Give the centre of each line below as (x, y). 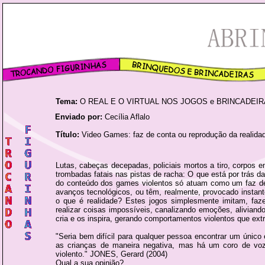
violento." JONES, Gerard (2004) (112, 254)
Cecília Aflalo (126, 117)
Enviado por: (79, 117)
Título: (67, 135)
